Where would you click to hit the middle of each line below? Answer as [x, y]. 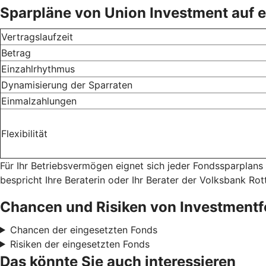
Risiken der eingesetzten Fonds [80, 244]
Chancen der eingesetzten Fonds [83, 229]
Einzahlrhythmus [38, 69]
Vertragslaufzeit [37, 37]
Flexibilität [24, 133]
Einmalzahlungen [39, 101]
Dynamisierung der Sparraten [67, 85]
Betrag [16, 53]
